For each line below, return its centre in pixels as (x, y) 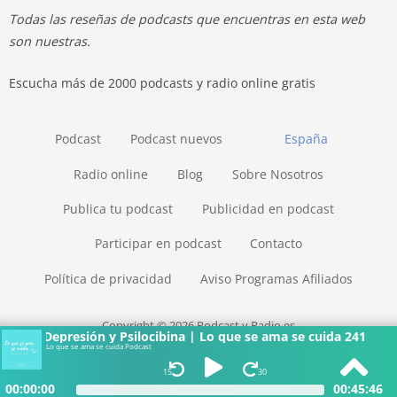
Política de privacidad (108, 278)
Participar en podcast (158, 244)
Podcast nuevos (176, 139)
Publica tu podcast (118, 209)
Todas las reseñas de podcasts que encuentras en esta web (187, 19)
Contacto (276, 244)
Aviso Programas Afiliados (277, 278)
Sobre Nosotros (277, 174)
